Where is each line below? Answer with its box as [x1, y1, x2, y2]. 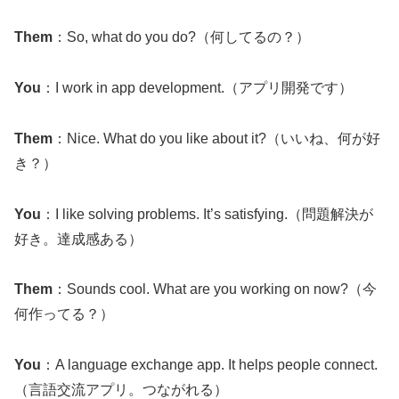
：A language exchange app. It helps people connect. [41, 357, 378, 373]
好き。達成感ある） [14, 231, 142, 247]
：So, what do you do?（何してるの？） [53, 29, 310, 45]
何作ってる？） [14, 306, 114, 322]
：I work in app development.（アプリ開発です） [41, 79, 353, 95]
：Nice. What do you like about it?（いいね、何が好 [53, 130, 380, 146]
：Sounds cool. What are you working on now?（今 [53, 281, 377, 297]
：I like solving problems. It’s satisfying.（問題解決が [41, 206, 373, 222]
